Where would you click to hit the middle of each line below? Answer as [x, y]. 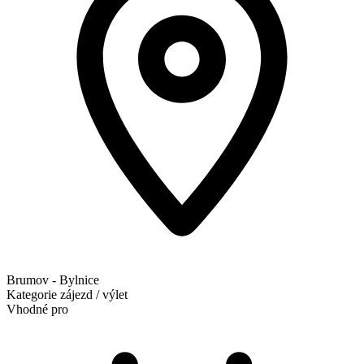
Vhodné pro [37, 309]
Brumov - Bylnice [53, 279]
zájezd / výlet [94, 294]
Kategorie [32, 294]
